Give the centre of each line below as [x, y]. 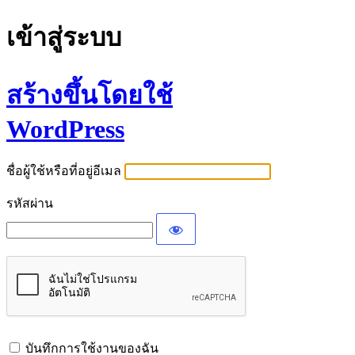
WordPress [65, 129]
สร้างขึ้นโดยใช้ [90, 95]
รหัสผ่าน [30, 204]
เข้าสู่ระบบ [64, 38]
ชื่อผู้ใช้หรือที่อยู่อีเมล [64, 171]
